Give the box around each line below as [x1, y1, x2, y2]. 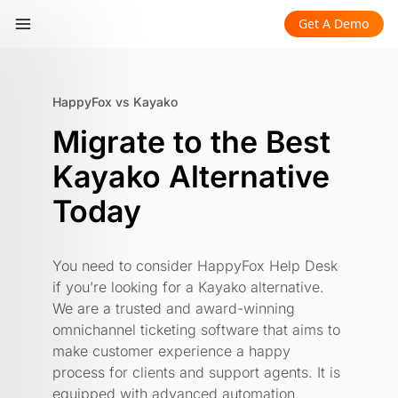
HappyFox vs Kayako [52, 94, 178, 109]
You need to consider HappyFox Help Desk [52, 257, 338, 275]
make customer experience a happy [52, 342, 291, 360]
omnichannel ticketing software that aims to [52, 321, 340, 338]
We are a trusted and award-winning [52, 299, 295, 317]
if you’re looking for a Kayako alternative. [52, 278, 324, 296]
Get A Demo [298, 15, 370, 32]
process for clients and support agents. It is [52, 363, 340, 381]
